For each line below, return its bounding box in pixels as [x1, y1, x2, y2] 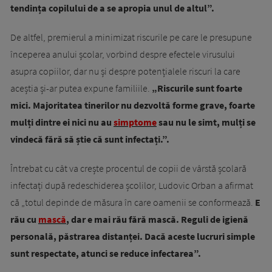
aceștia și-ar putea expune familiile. [10, 82, 152, 95]
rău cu [10, 213, 38, 226]
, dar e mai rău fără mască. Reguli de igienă [66, 213, 248, 226]
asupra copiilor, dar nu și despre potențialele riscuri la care [10, 65, 240, 78]
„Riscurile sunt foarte [152, 82, 242, 95]
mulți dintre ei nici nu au [10, 116, 114, 129]
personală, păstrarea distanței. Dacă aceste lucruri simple [10, 230, 255, 243]
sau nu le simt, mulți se [157, 116, 256, 129]
